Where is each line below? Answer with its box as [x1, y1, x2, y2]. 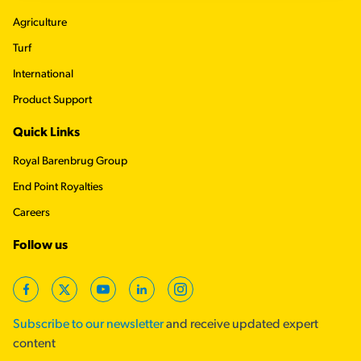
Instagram [179, 291, 234, 305]
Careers [13, 207, 50, 220]
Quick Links [13, 127, 80, 140]
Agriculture [13, 17, 67, 30]
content [13, 338, 56, 351]
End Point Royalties [13, 181, 103, 194]
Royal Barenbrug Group [13, 156, 127, 168]
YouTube [102, 291, 151, 305]
